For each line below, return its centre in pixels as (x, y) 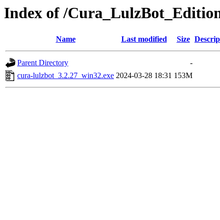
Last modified (144, 39)
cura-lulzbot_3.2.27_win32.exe (66, 76)
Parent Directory (43, 63)
